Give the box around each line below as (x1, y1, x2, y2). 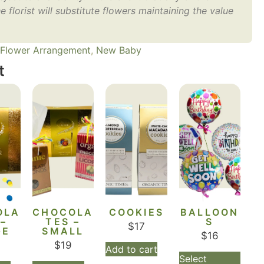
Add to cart (105, 243, 158, 255)
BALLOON (180, 206, 239, 218)
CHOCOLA (32, 206, 94, 218)
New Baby (96, 44, 141, 56)
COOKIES (108, 206, 164, 218)
